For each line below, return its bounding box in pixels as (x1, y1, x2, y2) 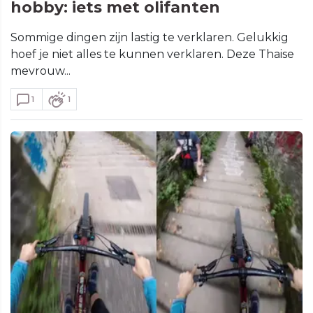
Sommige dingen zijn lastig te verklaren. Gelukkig (10, 31, 289, 45)
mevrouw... (10, 64, 71, 78)
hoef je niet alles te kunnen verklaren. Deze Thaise (10, 48, 294, 61)
